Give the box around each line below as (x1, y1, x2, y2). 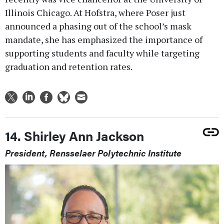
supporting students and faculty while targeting (5, 47, 199, 59)
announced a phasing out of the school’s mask (5, 20, 191, 32)
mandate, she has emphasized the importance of (5, 33, 202, 46)
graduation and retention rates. (5, 60, 132, 73)
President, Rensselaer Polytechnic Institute (5, 146, 181, 159)
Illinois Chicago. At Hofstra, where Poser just (5, 6, 185, 19)
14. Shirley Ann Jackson (5, 126, 144, 145)
